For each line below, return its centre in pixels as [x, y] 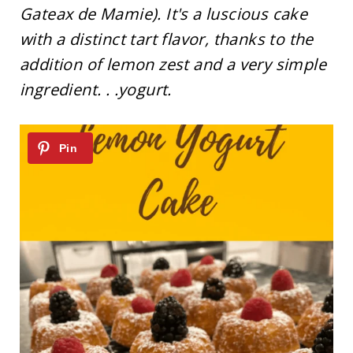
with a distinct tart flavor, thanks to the [166, 39]
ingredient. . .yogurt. [95, 89]
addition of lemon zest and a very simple [173, 64]
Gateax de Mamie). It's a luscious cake [163, 14]
